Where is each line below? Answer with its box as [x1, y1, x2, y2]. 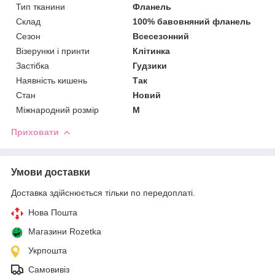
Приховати [11, 126, 59, 137]
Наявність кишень [16, 75, 87, 85]
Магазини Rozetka [28, 226, 101, 236]
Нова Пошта [28, 207, 77, 217]
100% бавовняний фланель [133, 16, 252, 26]
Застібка [16, 60, 49, 71]
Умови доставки [11, 166, 90, 177]
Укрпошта [28, 245, 67, 255]
